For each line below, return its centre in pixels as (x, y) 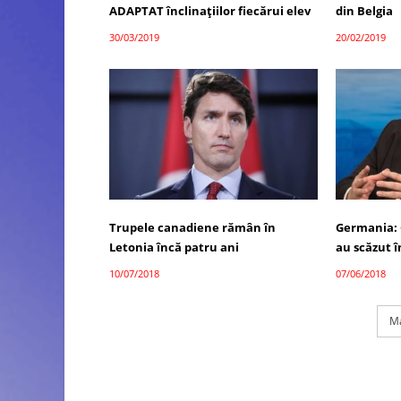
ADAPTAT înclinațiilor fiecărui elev (210, 10)
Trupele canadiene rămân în (192, 227)
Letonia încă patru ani (174, 247)
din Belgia (365, 10)
